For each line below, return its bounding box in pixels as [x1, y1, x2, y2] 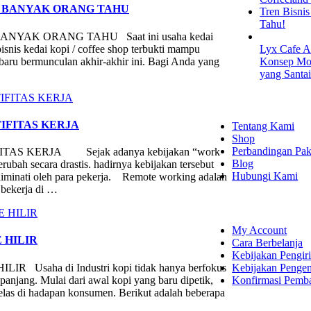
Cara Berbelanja [232, 236, 303, 249]
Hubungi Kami [232, 170, 299, 183]
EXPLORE [232, 92, 298, 107]
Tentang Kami [232, 120, 295, 133]
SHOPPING [232, 195, 303, 210]
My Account [232, 224, 287, 236]
